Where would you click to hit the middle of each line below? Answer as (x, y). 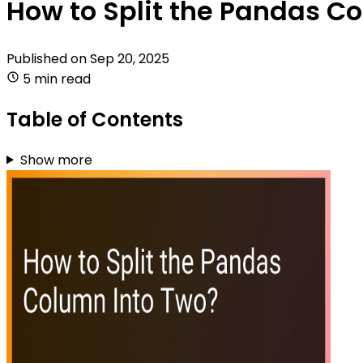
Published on (48, 58)
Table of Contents (95, 119)
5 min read (57, 79)
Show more (56, 160)
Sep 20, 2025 (130, 58)
